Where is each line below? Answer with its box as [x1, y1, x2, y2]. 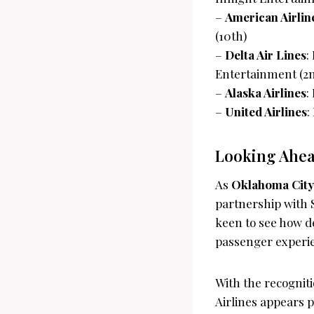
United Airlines [225, 103, 307, 119]
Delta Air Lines [225, 46, 306, 62]
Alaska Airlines [225, 84, 306, 100]
